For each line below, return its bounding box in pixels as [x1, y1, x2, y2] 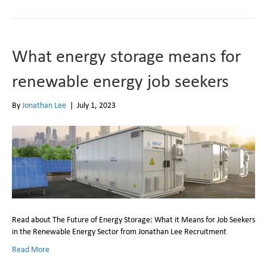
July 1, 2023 [77, 99, 116, 110]
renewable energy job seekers [12, 68, 229, 92]
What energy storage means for [12, 43, 241, 67]
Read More [12, 243, 49, 254]
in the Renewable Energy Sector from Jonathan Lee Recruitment [12, 225, 226, 237]
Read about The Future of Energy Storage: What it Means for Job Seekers [12, 213, 255, 225]
